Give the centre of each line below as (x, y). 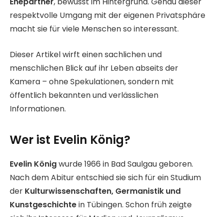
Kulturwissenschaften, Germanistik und (103, 191)
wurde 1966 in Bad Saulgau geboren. (125, 164)
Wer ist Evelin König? (70, 140)
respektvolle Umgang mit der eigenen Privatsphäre (108, 15)
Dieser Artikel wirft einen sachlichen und (86, 54)
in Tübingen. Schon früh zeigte (134, 205)
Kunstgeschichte (43, 205)
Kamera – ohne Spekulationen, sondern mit (92, 81)
